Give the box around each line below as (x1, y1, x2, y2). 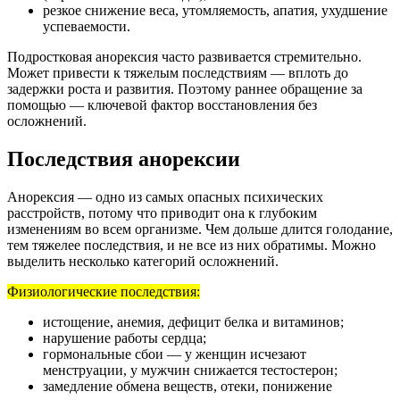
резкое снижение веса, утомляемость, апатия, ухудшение (43, 2, 387, 18)
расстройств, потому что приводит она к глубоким (7, 204, 317, 221)
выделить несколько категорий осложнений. (7, 253, 279, 269)
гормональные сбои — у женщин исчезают (43, 346, 306, 362)
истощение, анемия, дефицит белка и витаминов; (43, 313, 344, 329)
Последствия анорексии (7, 146, 240, 171)
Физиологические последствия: (7, 283, 200, 299)
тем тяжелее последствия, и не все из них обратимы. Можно (7, 237, 376, 253)
